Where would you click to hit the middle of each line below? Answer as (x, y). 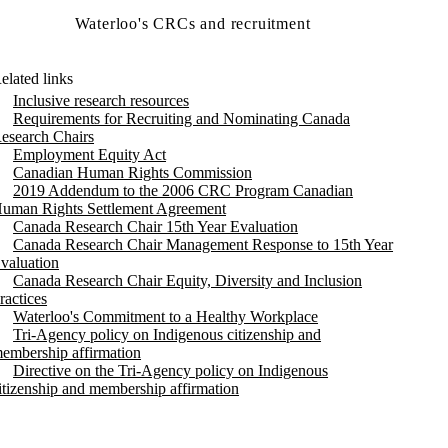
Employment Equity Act (90, 154)
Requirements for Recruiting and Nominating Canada (182, 118)
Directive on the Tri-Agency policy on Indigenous (171, 370)
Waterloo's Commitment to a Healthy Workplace (166, 316)
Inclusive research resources (101, 100)
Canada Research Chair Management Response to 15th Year (203, 244)
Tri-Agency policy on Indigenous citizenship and (167, 334)
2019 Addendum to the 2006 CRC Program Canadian (183, 190)
